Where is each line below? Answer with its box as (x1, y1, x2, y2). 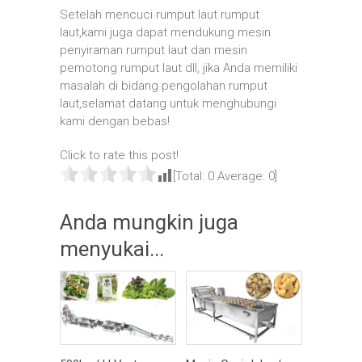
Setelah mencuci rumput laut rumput (60, 7, 259, 22)
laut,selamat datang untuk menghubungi (60, 96, 276, 111)
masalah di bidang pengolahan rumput (60, 78, 267, 93)
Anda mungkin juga (60, 210, 238, 234)
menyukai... (60, 237, 164, 261)
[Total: (173, 169, 208, 183)
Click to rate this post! (60, 148, 179, 162)
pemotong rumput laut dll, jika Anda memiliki (60, 61, 297, 75)
